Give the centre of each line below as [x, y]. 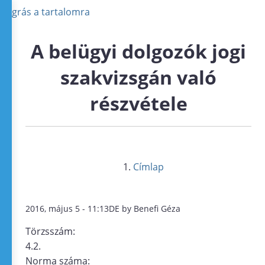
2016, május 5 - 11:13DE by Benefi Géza [103, 209]
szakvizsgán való [138, 77]
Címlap [149, 167]
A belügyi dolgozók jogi [138, 51]
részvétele [138, 103]
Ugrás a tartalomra [47, 12]
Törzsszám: [51, 231]
